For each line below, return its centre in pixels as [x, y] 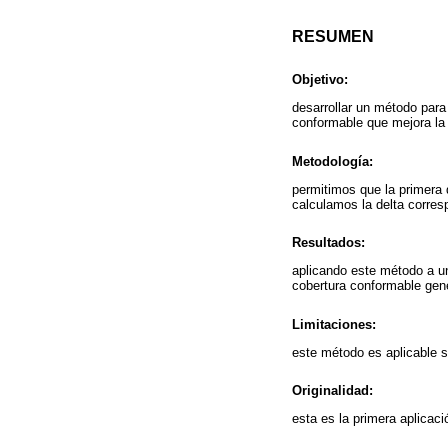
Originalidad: [332, 390]
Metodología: [332, 161]
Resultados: [328, 243]
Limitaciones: [334, 324]
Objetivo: [320, 80]
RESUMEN [333, 37]
